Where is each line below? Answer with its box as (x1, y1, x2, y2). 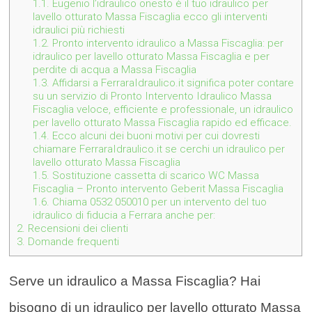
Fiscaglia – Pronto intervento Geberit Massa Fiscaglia (33, 182, 284, 196)
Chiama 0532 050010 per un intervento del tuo (49, 196, 267, 209)
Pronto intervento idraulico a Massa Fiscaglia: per (49, 37, 284, 50)
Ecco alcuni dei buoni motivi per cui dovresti (49, 130, 260, 143)
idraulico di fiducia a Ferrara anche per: (33, 209, 216, 222)
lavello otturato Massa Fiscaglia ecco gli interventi (33, 10, 268, 24)
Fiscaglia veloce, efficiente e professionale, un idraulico (33, 103, 294, 116)
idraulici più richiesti (33, 24, 125, 37)
